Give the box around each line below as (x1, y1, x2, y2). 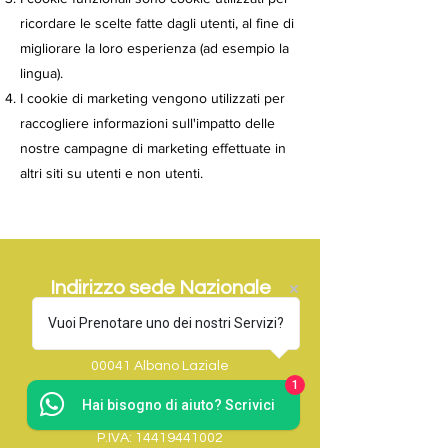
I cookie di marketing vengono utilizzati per (20, 90, 285, 106)
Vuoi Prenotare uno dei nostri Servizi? (48, 315, 284, 331)
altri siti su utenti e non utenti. (20, 165, 203, 181)
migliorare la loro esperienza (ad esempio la (20, 40, 289, 56)
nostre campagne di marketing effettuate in (20, 140, 286, 156)
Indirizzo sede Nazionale (49, 278, 271, 298)
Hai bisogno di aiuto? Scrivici (82, 397, 275, 413)
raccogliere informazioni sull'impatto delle (20, 115, 275, 131)
